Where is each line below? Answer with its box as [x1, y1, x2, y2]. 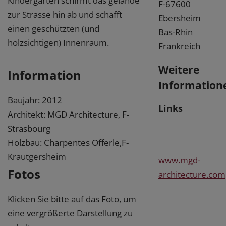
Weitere [158, 62, 199, 77]
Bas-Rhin [158, 26, 193, 38]
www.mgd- [158, 154, 200, 166]
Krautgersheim [8, 150, 66, 162]
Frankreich [158, 40, 200, 52]
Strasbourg [8, 122, 50, 134]
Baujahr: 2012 [8, 94, 62, 106]
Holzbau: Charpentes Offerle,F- [8, 136, 129, 148]
